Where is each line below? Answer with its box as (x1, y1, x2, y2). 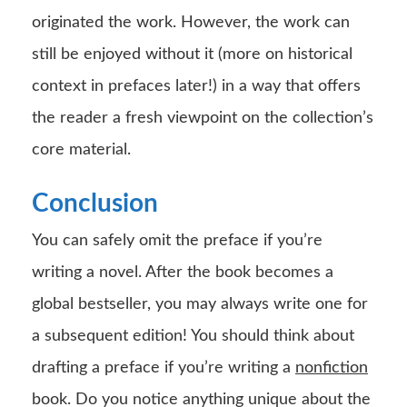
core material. (32, 141, 131, 158)
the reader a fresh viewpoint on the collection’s (32, 109, 373, 126)
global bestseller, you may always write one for (32, 295, 368, 313)
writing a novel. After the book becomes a (32, 263, 333, 281)
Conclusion (32, 190, 158, 216)
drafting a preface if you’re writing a (32, 359, 295, 376)
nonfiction (295, 359, 368, 376)
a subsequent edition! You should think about (32, 327, 354, 344)
